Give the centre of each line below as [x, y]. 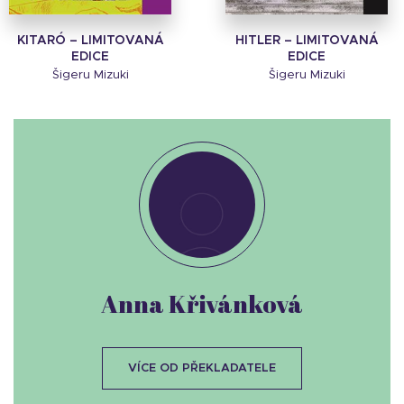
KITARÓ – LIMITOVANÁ [90, 41]
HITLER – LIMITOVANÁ [307, 41]
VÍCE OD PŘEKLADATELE [202, 369]
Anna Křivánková [202, 304]
